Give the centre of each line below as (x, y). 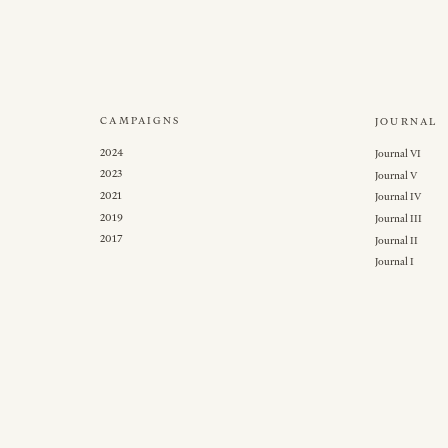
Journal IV (398, 197)
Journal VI (398, 153)
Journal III (399, 218)
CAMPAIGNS (140, 120)
